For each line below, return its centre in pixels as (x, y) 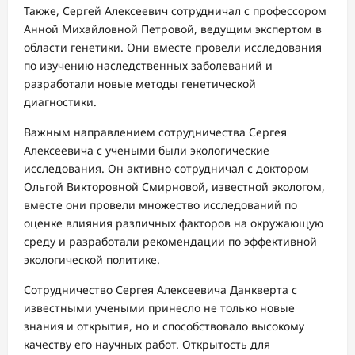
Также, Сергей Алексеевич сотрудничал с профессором (175, 10)
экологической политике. (92, 259)
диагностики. (60, 101)
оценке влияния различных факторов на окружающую (174, 223)
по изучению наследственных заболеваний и (148, 65)
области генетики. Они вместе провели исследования (173, 47)
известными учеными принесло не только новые (159, 307)
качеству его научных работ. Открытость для (147, 344)
